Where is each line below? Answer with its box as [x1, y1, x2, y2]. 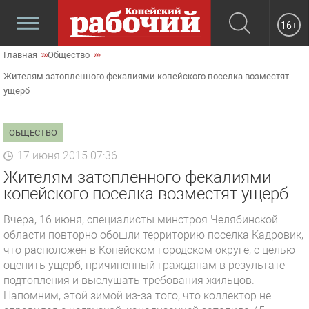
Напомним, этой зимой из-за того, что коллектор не [3, 289, 271, 302]
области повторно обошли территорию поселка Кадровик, [3, 228, 303, 241]
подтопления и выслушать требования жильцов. [3, 274, 255, 287]
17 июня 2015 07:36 [17, 149, 117, 162]
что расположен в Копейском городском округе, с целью [3, 243, 295, 257]
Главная [3, 50, 37, 60]
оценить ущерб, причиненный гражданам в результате [3, 259, 285, 272]
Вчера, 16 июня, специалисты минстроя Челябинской [3, 213, 278, 226]
